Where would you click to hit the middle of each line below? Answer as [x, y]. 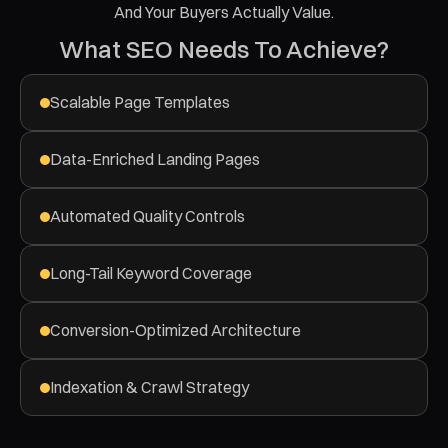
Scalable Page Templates [140, 102]
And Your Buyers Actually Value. [224, 12]
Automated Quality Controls [147, 216]
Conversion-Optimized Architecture [175, 330]
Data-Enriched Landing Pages [155, 159]
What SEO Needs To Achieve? [224, 49]
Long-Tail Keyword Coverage [151, 273]
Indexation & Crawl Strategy [149, 387]
